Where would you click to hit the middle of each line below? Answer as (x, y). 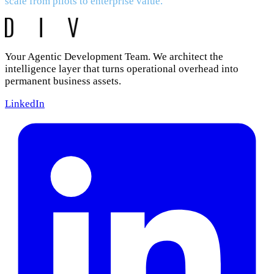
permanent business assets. (63, 81)
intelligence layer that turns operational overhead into (122, 69)
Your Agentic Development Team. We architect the (114, 57)
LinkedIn (25, 104)
